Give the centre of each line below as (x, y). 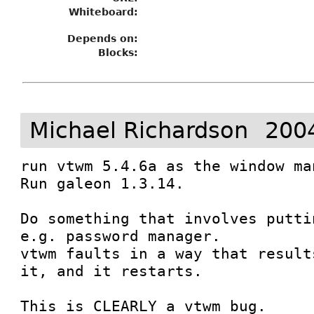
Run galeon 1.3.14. (107, 183)
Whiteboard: (104, 12)
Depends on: (103, 39)
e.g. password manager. (121, 236)
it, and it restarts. (112, 271)
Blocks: (118, 53)
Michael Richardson (139, 130)
